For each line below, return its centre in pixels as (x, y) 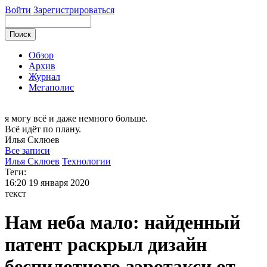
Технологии (86, 161)
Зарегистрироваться (74, 10)
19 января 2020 (59, 183)
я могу (19, 118)
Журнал (44, 77)
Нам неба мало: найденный (122, 223)
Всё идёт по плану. (43, 129)
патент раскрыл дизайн (106, 245)
